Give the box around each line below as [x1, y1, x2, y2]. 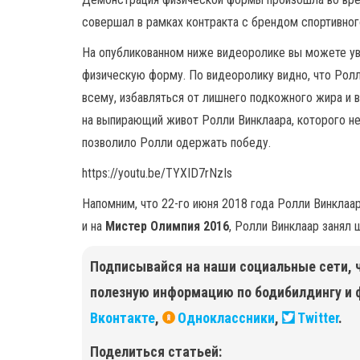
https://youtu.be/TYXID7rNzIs [82, 166, 232, 181]
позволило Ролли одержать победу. [82, 135, 271, 150]
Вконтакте [90, 309, 155, 326]
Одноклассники [178, 309, 275, 326]
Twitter [297, 309, 338, 326]
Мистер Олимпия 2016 [105, 219, 229, 234]
